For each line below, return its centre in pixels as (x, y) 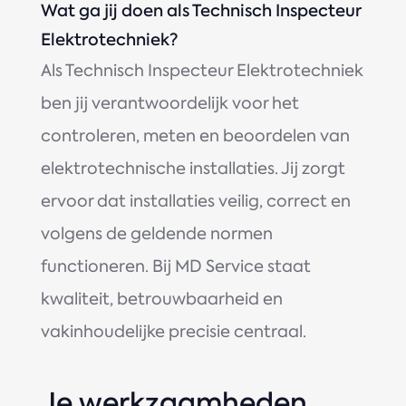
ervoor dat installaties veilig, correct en (195, 201)
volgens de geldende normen (156, 234)
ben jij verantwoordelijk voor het (169, 103)
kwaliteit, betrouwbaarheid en (161, 299)
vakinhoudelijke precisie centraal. (173, 332)
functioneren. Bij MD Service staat (175, 266)
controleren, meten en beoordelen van (195, 136)
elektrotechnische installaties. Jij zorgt (193, 169)
